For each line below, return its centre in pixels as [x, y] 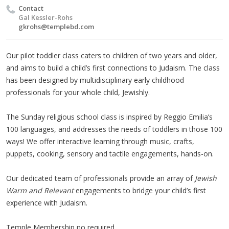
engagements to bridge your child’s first [140, 190]
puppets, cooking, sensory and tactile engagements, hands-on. [110, 154]
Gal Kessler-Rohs [45, 17]
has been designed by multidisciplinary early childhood [95, 80]
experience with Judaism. [47, 203]
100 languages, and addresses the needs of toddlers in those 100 [114, 129]
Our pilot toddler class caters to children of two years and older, [112, 55]
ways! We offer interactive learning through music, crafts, [100, 141]
